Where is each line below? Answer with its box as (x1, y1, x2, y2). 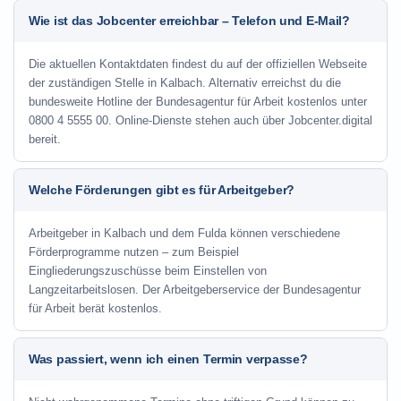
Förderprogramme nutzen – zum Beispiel (29, 245, 239, 259)
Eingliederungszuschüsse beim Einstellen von (29, 264, 267, 277)
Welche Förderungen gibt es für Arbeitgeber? (29, 183, 294, 197)
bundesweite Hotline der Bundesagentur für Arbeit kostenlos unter (29, 95, 367, 108)
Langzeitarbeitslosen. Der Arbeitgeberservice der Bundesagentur (29, 283, 361, 296)
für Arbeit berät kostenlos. (29, 302, 162, 315)
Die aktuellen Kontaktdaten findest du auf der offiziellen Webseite (29, 57, 367, 71)
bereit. (29, 132, 61, 146)
